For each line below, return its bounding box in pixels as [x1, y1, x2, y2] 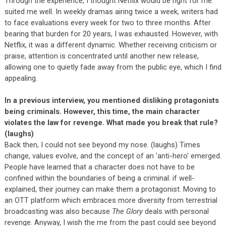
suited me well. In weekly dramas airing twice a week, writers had [4, 7, 218, 16]
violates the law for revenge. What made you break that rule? [4, 118, 218, 127]
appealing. [4, 73, 37, 83]
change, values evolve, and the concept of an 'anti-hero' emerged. [4, 151, 221, 160]
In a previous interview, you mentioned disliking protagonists [4, 95, 219, 105]
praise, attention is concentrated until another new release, [4, 51, 199, 61]
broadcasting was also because [4, 206, 112, 216]
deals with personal [142, 206, 209, 216]
